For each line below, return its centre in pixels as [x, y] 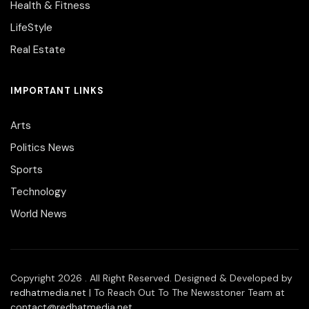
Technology [38, 191]
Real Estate [38, 49]
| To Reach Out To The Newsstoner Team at [186, 292]
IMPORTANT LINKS [57, 90]
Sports [27, 169]
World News [39, 213]
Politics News [42, 147]
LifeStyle [31, 27]
